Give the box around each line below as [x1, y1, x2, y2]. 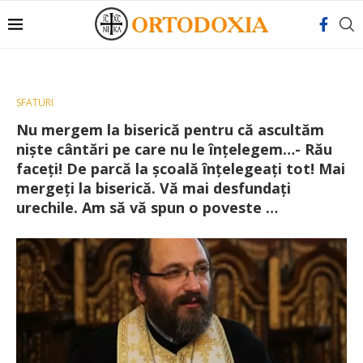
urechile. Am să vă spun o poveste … [16, 198, 278, 217]
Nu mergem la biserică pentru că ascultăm [16, 120, 324, 139]
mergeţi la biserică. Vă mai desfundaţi [16, 178, 291, 198]
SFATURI [16, 96, 53, 109]
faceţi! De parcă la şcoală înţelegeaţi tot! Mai [16, 159, 345, 178]
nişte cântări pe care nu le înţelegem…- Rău [16, 139, 332, 159]
